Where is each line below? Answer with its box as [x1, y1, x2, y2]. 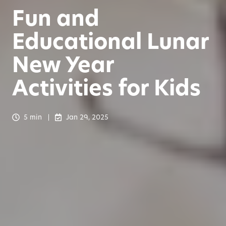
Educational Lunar [12, 26, 209, 56]
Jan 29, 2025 [66, 112, 108, 122]
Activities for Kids [12, 73, 201, 103]
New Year [12, 49, 114, 80]
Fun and [12, 3, 99, 33]
